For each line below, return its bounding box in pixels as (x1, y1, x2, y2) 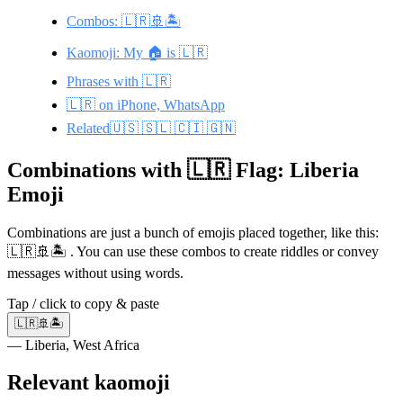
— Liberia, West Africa (7, 336, 139, 353)
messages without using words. (7, 264, 184, 281)
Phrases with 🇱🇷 (67, 73, 171, 89)
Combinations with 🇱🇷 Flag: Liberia (7, 157, 359, 182)
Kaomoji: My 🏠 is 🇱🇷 (67, 44, 208, 60)
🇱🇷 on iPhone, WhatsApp (67, 96, 225, 112)
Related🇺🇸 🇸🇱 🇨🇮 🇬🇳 (67, 120, 236, 136)
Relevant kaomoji (7, 371, 170, 395)
